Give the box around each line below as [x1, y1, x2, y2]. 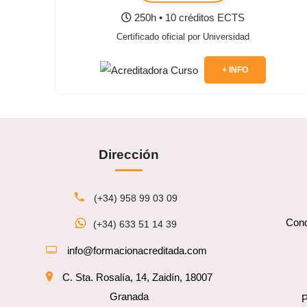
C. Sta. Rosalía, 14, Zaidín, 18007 [62, 271, 212, 283]
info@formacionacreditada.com [67, 245, 208, 256]
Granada [109, 291, 149, 302]
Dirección [99, 147, 160, 162]
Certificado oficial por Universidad [116, 32, 250, 42]
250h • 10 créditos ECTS [132, 12, 245, 23]
